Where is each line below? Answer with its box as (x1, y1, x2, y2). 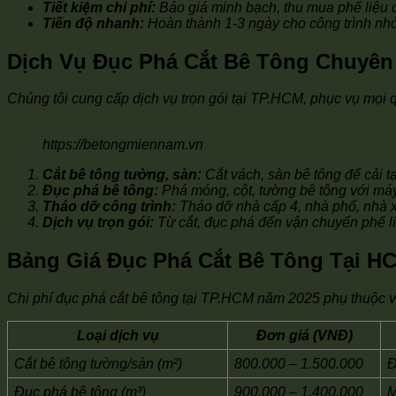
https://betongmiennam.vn (42, 137, 203, 153)
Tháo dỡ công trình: (42, 199, 176, 215)
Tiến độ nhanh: (42, 15, 144, 31)
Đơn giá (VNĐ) (256, 328, 353, 344)
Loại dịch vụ (77, 328, 159, 344)
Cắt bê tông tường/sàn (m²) (14, 356, 182, 372)
